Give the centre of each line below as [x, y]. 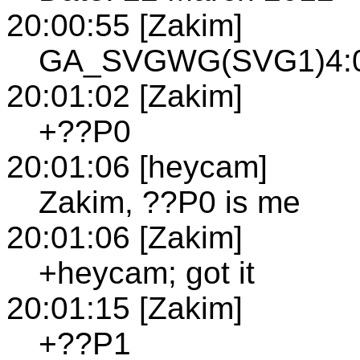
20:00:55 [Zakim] [125, 25]
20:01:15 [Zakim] [125, 308]
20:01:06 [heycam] [137, 166]
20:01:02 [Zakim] [125, 96]
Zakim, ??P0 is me [170, 202]
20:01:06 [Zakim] [125, 237]
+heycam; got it [147, 272]
